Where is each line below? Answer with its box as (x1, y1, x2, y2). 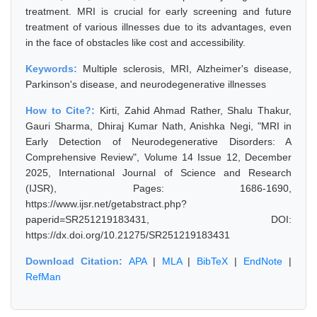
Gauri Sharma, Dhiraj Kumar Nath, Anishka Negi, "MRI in (25, 120, 292, 132)
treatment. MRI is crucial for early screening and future (25, 6, 292, 17)
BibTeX (197, 255, 229, 267)
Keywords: (25, 63, 83, 74)
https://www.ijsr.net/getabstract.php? (25, 198, 187, 209)
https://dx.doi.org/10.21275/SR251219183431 (25, 229, 230, 241)
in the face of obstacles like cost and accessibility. (25, 37, 246, 48)
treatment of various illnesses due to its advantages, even (25, 21, 292, 33)
